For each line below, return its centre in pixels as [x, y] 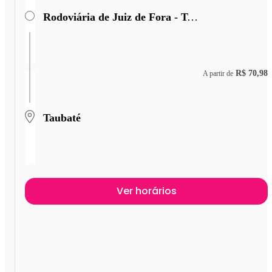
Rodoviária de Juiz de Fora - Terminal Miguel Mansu [192, 17]
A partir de [218, 73]
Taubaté [62, 117]
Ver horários [146, 191]
